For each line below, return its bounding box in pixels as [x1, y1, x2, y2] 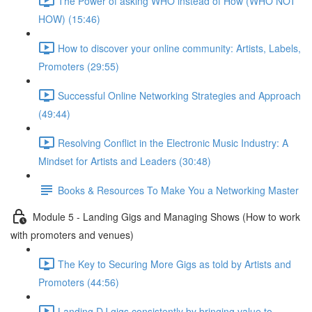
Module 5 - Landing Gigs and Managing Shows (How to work [33, 209, 300, 224]
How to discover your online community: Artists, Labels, [58, 40, 301, 55]
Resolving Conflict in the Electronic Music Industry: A [58, 135, 288, 150]
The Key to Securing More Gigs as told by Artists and [58, 256, 291, 271]
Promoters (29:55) [38, 59, 119, 73]
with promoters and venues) [10, 228, 134, 242]
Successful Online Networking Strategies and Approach [58, 88, 301, 102]
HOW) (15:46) [38, 12, 100, 26]
